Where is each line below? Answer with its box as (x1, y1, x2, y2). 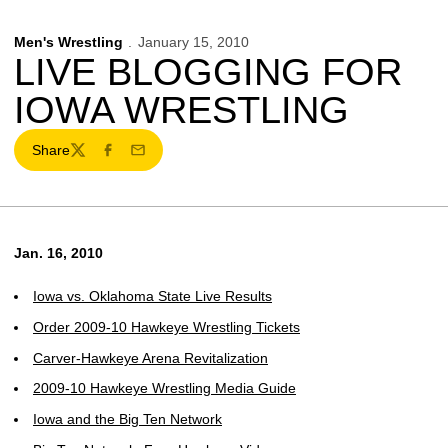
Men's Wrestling (14, 34, 123, 50)
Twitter (68, 150, 111, 167)
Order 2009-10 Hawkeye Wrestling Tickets (33, 318, 300, 335)
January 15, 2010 (137, 34, 249, 50)
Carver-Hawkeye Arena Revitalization (33, 349, 268, 366)
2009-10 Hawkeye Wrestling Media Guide (33, 380, 296, 397)
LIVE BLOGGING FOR (14, 51, 402, 93)
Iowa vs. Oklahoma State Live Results (33, 288, 272, 304)
